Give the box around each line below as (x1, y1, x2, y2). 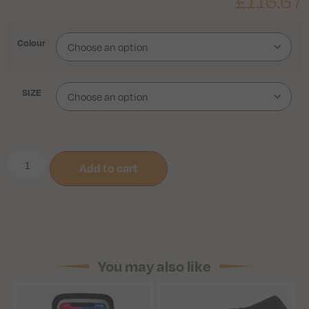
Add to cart (79, 161, 139, 176)
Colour (17, 37, 46, 49)
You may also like (98, 257, 211, 276)
